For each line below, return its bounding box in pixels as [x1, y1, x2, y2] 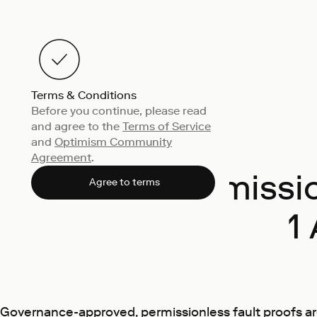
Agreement [31, 151, 91, 164]
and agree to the [31, 120, 122, 133]
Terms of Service [122, 120, 211, 133]
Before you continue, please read [31, 104, 207, 117]
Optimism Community [54, 135, 172, 149]
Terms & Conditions [31, 88, 137, 102]
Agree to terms [88, 176, 160, 188]
